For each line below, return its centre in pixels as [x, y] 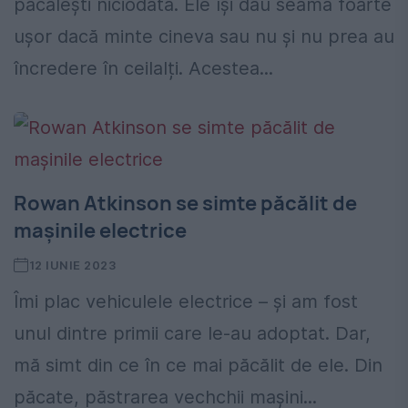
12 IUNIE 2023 [72, 265]
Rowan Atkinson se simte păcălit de [185, 204]
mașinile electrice [100, 231]
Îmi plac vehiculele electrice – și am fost [186, 302]
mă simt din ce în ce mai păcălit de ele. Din [198, 366]
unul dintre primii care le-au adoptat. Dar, [192, 334]
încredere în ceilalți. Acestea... [143, 69]
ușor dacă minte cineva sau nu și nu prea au [204, 37]
